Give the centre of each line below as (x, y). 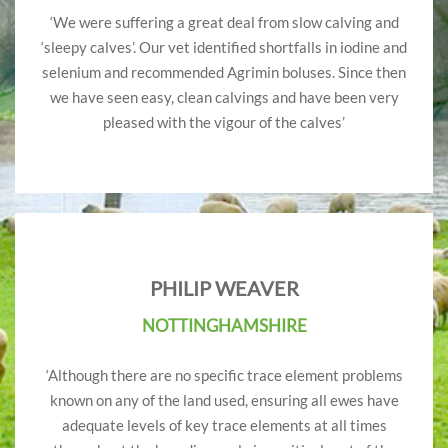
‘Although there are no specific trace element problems (224, 375)
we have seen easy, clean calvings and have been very (224, 97)
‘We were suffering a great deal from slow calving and (224, 22)
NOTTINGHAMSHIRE (224, 326)
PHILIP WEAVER (224, 288)
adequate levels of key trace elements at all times (224, 425)
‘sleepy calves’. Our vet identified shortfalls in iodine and (224, 47)
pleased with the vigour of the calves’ (224, 122)
